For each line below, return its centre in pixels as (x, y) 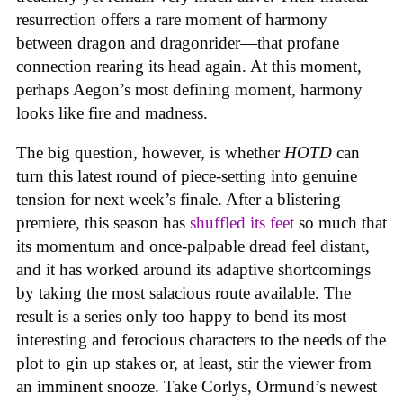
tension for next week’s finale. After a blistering (179, 200)
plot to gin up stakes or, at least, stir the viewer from (194, 363)
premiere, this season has (103, 223)
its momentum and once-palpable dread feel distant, (193, 246)
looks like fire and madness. (114, 112)
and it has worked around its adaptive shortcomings (193, 270)
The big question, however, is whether (150, 153)
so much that (340, 223)
